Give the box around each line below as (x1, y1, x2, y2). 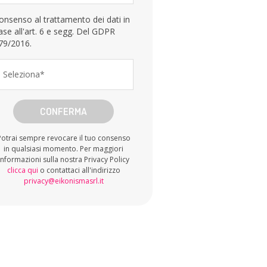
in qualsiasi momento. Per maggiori (4, 144, 124, 154)
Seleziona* (3, 69, 45, 80)
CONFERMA (40, 105, 88, 117)
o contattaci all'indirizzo (38, 165, 120, 175)
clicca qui (7, 165, 38, 175)
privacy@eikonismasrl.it (23, 176, 104, 186)
